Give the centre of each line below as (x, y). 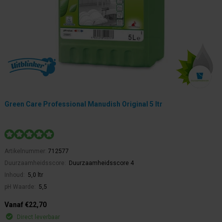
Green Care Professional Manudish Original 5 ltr (83, 104)
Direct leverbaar (38, 217)
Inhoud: (15, 175)
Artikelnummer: (26, 151)
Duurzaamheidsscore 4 (101, 163)
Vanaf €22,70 (26, 205)
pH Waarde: (21, 187)
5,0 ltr (35, 175)
